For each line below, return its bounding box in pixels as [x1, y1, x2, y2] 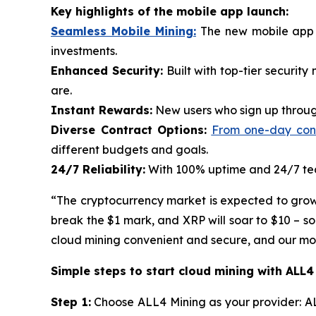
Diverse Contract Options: [51, 123, 207, 138]
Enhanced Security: [51, 63, 163, 78]
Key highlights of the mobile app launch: [51, 4, 288, 19]
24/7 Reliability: [51, 162, 145, 177]
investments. [51, 44, 117, 59]
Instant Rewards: [51, 103, 152, 118]
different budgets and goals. [51, 142, 208, 157]
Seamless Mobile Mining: [51, 24, 196, 39]
